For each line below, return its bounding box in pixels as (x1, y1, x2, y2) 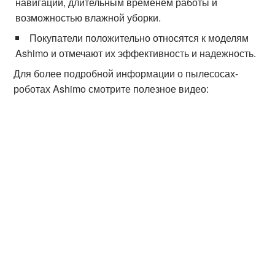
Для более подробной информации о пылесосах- (14, 66, 239, 80)
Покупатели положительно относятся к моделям (29, 31, 249, 45)
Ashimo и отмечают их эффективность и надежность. (15, 46, 257, 60)
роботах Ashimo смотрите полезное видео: (14, 82, 209, 96)
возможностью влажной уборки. (15, 10, 161, 25)
